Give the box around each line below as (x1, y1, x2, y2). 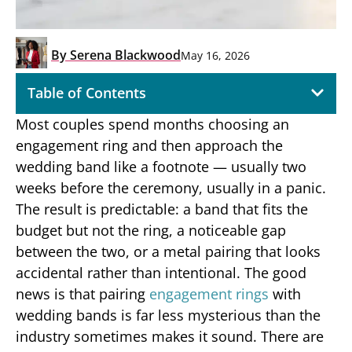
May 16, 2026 (181, 47, 250, 63)
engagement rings (149, 284, 269, 303)
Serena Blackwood (67, 46, 181, 64)
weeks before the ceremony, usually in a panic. (16, 178, 326, 197)
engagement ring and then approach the (16, 135, 283, 155)
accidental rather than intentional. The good (16, 262, 306, 282)
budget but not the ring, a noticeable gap (16, 220, 286, 240)
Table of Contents (27, 82, 146, 102)
